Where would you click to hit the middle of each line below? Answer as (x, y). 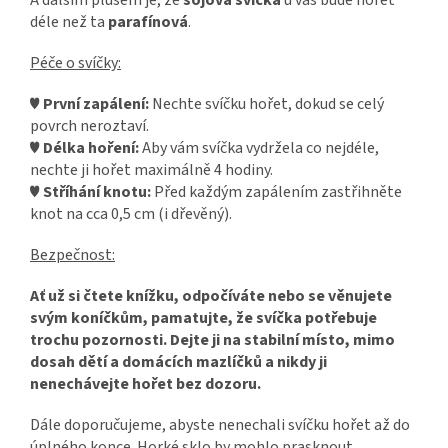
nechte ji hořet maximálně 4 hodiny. (151, 170)
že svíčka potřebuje (306, 318)
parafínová (148, 22)
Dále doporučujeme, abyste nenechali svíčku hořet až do (220, 425)
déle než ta (69, 22)
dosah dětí (68, 362)
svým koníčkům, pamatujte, (131, 318)
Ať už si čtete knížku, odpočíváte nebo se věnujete (211, 296)
